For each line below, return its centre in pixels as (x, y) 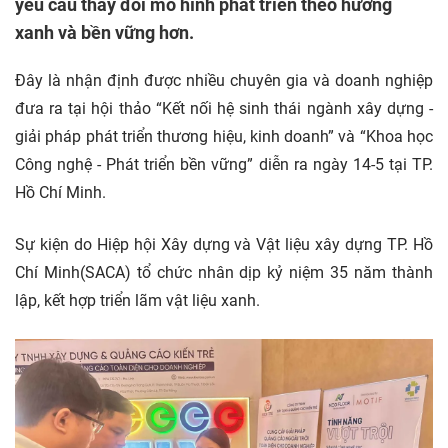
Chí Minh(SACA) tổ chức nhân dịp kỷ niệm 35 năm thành (224, 272)
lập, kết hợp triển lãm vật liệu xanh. (137, 300)
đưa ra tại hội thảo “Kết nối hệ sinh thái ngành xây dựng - (224, 108)
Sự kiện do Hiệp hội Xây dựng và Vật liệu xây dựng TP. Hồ (224, 244)
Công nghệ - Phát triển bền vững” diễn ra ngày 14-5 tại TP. (224, 164)
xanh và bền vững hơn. (104, 32)
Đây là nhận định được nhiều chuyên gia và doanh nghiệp (224, 80)
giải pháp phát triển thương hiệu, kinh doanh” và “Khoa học (224, 136)
